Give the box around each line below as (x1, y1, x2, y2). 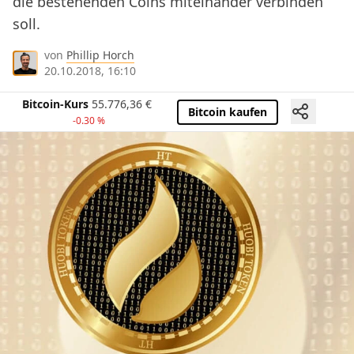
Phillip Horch (66, 47, 134, 63)
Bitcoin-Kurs (22, 96, 88, 112)
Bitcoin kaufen (188, 104, 267, 119)
